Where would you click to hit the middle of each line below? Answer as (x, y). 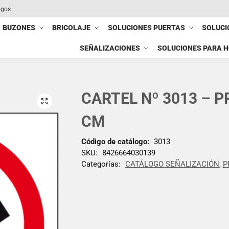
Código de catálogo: (115, 141)
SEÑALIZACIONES (110, 48)
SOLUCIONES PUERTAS (146, 28)
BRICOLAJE (72, 28)
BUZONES (19, 28)
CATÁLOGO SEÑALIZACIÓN (172, 164)
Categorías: (102, 164)
